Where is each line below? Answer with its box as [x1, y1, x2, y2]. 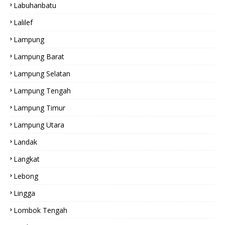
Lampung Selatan [14, 69, 70, 78]
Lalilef [14, 18, 33, 27]
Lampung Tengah [14, 86, 71, 95]
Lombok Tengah [14, 205, 67, 215]
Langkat [14, 154, 40, 164]
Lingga [14, 188, 35, 198]
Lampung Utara [14, 120, 64, 130]
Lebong [14, 171, 38, 181]
